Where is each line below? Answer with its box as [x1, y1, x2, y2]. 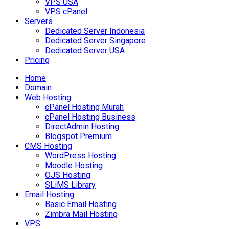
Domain [25, 83, 52, 93]
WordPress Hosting [45, 151, 116, 161]
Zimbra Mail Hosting [45, 209, 118, 219]
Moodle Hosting [45, 161, 103, 170]
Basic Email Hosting [45, 199, 117, 209]
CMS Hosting [25, 141, 72, 151]
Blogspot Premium [45, 131, 112, 141]
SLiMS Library [45, 180, 96, 190]
